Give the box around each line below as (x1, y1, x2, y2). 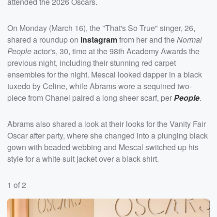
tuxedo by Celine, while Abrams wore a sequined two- (7, 80, 192, 92)
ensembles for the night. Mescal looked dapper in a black (7, 68, 202, 80)
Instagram (80, 33, 117, 45)
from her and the (117, 33, 177, 45)
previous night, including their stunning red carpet (7, 57, 176, 68)
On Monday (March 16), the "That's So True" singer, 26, (7, 22, 195, 33)
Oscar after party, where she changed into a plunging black (7, 129, 208, 141)
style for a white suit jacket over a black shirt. (7, 153, 159, 164)
